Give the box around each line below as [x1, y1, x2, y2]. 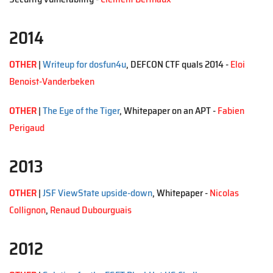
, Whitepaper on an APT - [119, 103, 218, 118]
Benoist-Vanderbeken [9, 74, 94, 89]
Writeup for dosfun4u [43, 57, 126, 72]
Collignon [9, 202, 46, 218]
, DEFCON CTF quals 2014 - [126, 57, 230, 72]
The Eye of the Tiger [43, 103, 119, 118]
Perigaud [9, 120, 44, 135]
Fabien [218, 103, 244, 118]
